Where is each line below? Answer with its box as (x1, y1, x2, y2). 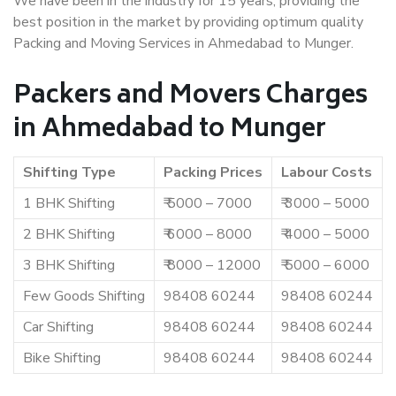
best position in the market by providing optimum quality (13, 12, 363, 32)
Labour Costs (281, 163, 372, 182)
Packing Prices (164, 163, 263, 182)
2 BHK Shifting (23, 225, 115, 244)
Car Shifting (23, 317, 94, 337)
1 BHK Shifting (23, 194, 115, 213)
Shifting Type (23, 163, 116, 182)
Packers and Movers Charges (13, 75, 368, 118)
